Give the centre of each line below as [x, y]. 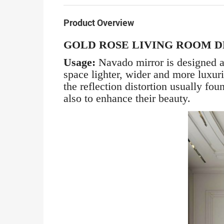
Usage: [79, 62]
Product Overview [99, 22]
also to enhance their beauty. [127, 98]
